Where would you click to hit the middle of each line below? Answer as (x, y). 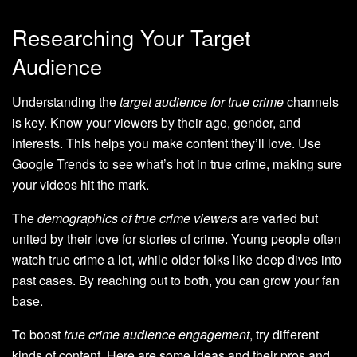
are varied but (278, 218)
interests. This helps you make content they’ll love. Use (167, 143)
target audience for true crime (202, 102)
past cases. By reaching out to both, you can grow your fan (176, 280)
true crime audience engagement (157, 335)
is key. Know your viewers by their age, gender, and (156, 123)
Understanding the (66, 102)
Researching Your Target (131, 37)
